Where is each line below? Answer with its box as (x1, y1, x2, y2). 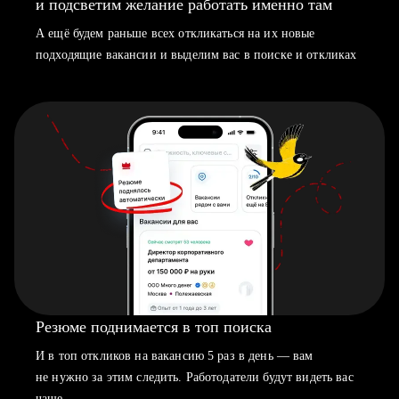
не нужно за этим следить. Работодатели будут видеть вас (36, 370, 354, 384)
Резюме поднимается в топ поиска (36, 318, 272, 336)
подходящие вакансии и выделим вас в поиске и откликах (36, 48, 357, 61)
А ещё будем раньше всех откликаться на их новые (36, 27, 315, 40)
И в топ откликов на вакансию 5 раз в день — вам (36, 349, 313, 362)
